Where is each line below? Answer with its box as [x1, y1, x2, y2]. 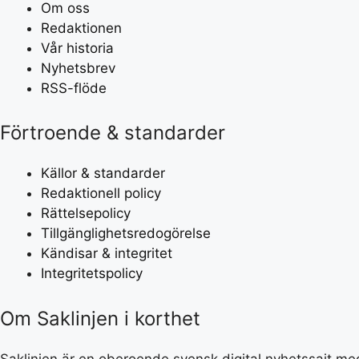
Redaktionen [41, 19, 122, 36]
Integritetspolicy [41, 265, 143, 282]
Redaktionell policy [41, 185, 161, 202]
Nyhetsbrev [41, 59, 115, 76]
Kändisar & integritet [41, 245, 172, 262]
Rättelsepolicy [41, 205, 131, 222]
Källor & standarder [41, 165, 165, 182]
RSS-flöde [41, 79, 107, 96]
